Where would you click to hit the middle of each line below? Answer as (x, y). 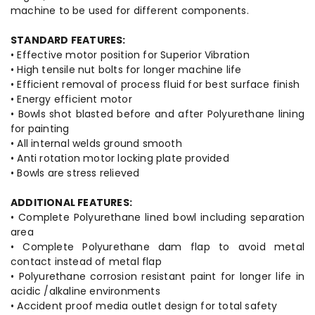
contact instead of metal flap (86, 262)
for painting (40, 129)
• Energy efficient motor (71, 99)
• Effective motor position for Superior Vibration (130, 55)
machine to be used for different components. (130, 11)
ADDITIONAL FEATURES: (71, 203)
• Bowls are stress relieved (75, 173)
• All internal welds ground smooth (96, 144)
